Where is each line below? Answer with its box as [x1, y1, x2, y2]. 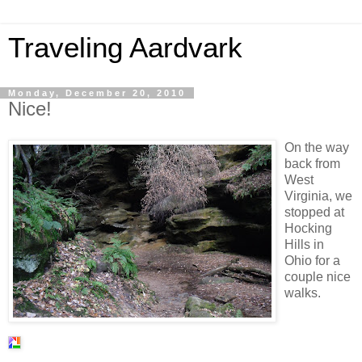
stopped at [284, 204, 344, 219]
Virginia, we [284, 188, 352, 203]
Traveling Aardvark [8, 32, 242, 63]
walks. [284, 285, 321, 300]
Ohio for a [284, 253, 340, 267]
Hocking [284, 221, 332, 235]
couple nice [284, 269, 351, 284]
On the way [284, 140, 349, 154]
